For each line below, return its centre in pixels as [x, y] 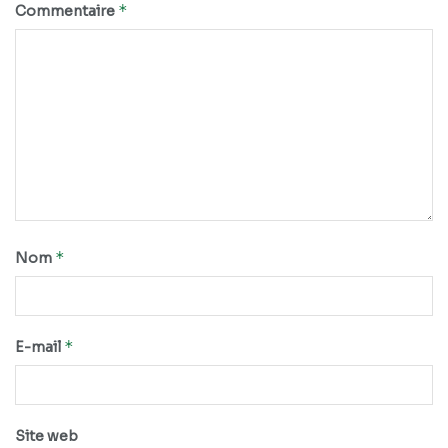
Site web [46, 436]
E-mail [39, 347]
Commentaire [66, 11]
